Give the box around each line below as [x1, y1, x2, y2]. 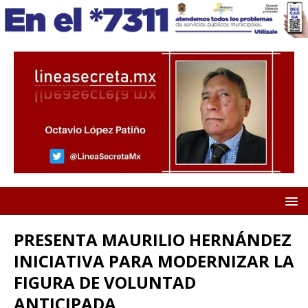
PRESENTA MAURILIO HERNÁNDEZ [14, 228, 291, 252]
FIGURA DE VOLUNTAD [14, 271, 196, 294]
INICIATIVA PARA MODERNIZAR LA [14, 250, 294, 273]
